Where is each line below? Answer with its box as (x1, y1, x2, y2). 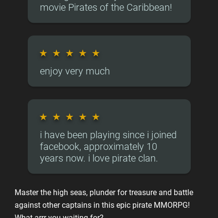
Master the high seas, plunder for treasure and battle (15, 188, 193, 197)
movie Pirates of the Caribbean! (39, 1, 172, 13)
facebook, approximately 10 (39, 141, 157, 152)
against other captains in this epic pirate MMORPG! (15, 200, 190, 210)
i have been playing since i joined (39, 129, 177, 141)
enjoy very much (39, 65, 110, 77)
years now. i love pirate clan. (39, 152, 158, 164)
